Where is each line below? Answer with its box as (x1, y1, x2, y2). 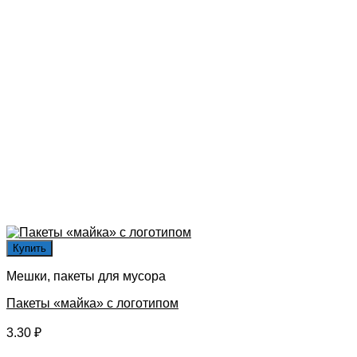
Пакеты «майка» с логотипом (6, 296, 178, 310)
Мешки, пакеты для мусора (6, 269, 166, 283)
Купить (13, 241, 46, 254)
